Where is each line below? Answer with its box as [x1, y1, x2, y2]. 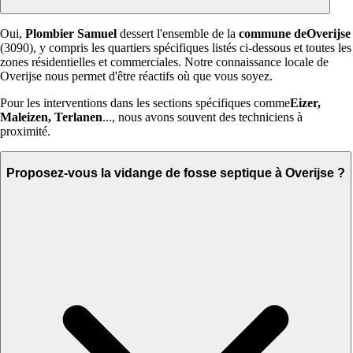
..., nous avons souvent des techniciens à [102, 110, 303, 124]
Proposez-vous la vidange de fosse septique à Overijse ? [6, 165, 345, 180]
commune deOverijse [239, 27, 351, 41]
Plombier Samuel [25, 27, 117, 41]
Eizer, [290, 96, 321, 110]
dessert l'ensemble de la [117, 27, 239, 41]
